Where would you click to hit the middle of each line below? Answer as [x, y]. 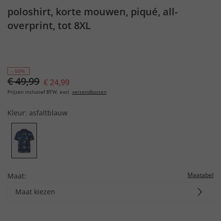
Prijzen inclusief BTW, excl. [39, 92]
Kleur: [18, 113]
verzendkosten [89, 92]
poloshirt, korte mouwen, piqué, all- [92, 12]
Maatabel [201, 175]
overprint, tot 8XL [49, 25]
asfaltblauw [48, 113]
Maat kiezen [35, 191]
